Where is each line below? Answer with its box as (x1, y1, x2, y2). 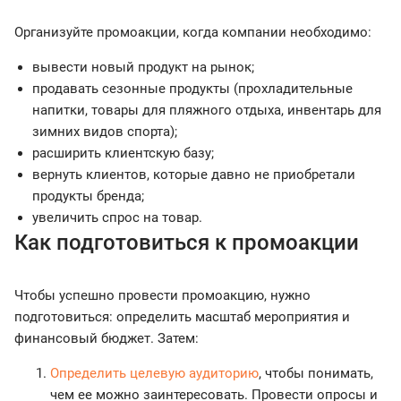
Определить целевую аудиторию (50, 365, 259, 382)
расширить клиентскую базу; (32, 145, 214, 162)
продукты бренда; (32, 188, 144, 205)
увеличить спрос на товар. (32, 209, 202, 226)
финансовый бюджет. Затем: (14, 330, 199, 347)
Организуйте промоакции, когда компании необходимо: (14, 24, 375, 41)
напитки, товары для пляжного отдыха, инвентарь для (32, 102, 381, 119)
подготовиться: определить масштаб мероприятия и (14, 309, 350, 326)
